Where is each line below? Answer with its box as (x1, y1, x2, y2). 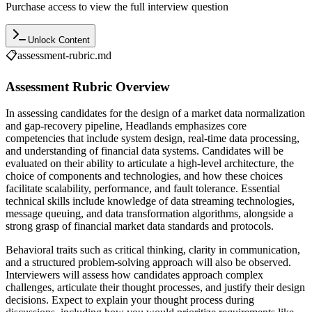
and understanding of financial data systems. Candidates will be (6, 145, 283, 157)
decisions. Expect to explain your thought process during (6, 294, 254, 306)
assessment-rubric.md (17, 49, 111, 61)
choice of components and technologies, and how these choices (6, 170, 283, 182)
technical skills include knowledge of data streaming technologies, (6, 195, 295, 208)
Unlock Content (28, 34, 90, 45)
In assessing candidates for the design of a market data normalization (6, 107, 305, 120)
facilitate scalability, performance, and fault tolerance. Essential (6, 182, 280, 195)
